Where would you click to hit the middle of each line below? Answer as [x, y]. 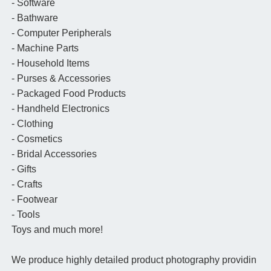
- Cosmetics [37, 139]
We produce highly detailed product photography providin [134, 260]
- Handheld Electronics [60, 109]
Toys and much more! [57, 230]
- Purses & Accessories [61, 79]
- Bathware [34, 18]
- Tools [25, 215]
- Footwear [34, 200]
